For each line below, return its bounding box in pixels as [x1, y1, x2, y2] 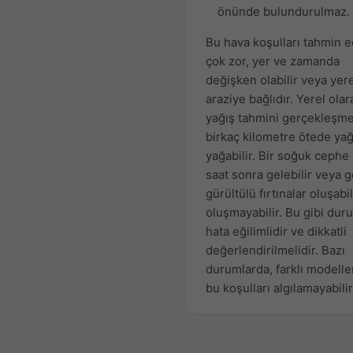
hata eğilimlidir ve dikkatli [206, 224, 347, 240]
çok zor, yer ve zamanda [206, 54, 340, 69]
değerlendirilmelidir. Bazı [206, 243, 345, 258]
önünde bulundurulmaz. [217, 4, 350, 20]
